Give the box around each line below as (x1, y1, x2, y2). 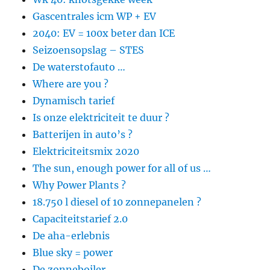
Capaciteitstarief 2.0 (33, 212, 128, 225)
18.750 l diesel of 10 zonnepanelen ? (33, 195, 202, 208)
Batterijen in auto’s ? (33, 128, 133, 140)
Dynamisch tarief (33, 94, 115, 107)
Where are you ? (33, 77, 109, 90)
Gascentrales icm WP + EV (33, 10, 157, 22)
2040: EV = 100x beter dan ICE (33, 27, 175, 39)
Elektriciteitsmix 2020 (33, 145, 140, 157)
